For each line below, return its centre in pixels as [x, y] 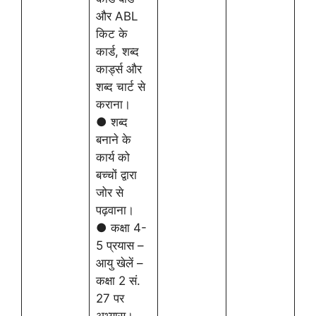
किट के [111, 34]
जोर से [109, 193]
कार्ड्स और [119, 69]
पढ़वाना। [115, 210]
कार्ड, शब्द [117, 51]
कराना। [113, 104]
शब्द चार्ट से [120, 87]
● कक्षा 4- [121, 228]
